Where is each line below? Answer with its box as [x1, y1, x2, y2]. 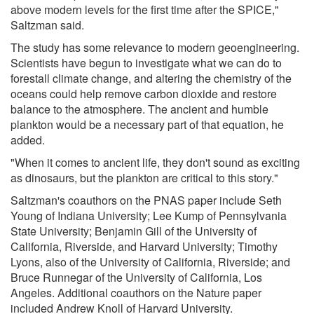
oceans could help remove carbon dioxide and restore [11, 85, 277, 102]
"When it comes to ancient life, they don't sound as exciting [11, 153, 300, 170]
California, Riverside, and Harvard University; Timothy [11, 238, 278, 254]
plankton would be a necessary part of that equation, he [11, 116, 284, 132]
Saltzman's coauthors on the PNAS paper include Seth [11, 191, 282, 208]
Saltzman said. [11, 16, 84, 33]
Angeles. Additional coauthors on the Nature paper [11, 284, 261, 301]
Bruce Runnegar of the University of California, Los [11, 268, 262, 285]
